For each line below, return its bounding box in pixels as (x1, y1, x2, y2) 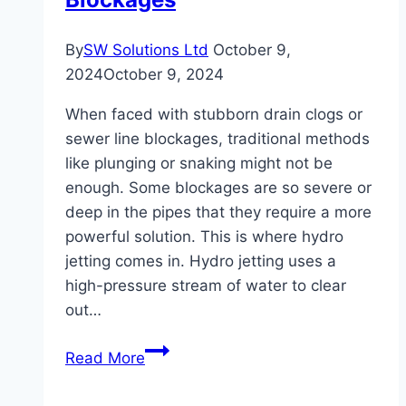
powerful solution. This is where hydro (65, 227, 343, 246)
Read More (65, 348, 145, 367)
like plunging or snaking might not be (65, 153, 333, 172)
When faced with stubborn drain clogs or (65, 104, 362, 123)
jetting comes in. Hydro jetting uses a (65, 251, 336, 270)
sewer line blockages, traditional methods (65, 129, 370, 148)
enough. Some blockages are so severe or (65, 178, 372, 197)
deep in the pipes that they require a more (65, 202, 372, 221)
